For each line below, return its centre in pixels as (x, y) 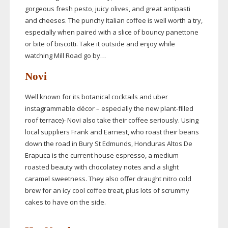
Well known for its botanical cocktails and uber (96, 97)
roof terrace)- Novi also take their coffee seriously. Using (111, 120)
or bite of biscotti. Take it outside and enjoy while (100, 44)
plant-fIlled (177, 109)
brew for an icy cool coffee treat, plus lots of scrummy (107, 191)
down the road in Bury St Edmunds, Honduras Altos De (108, 144)
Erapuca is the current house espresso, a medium (102, 155)
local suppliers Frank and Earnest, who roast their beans (112, 132)
